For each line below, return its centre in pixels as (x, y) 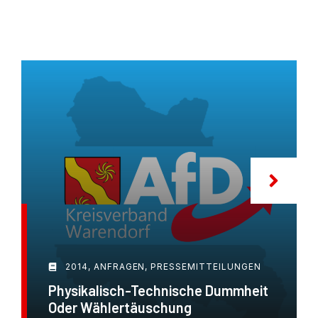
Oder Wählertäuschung (120, 307)
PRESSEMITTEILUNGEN (206, 266)
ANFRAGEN (119, 266)
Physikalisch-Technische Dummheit (158, 290)
